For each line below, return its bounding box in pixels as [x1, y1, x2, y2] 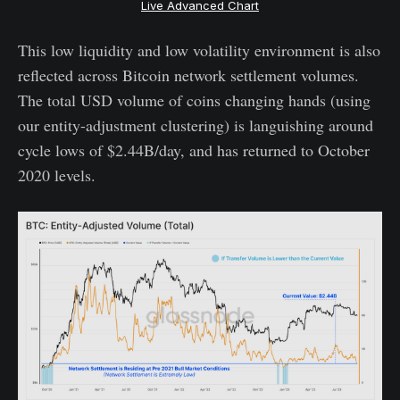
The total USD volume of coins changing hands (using [18, 88, 371, 111]
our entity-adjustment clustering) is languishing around [18, 113, 373, 136]
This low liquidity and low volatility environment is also [18, 38, 380, 61]
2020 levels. [18, 163, 96, 186]
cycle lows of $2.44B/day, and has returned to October [18, 138, 370, 161]
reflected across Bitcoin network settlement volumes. [18, 63, 359, 86]
